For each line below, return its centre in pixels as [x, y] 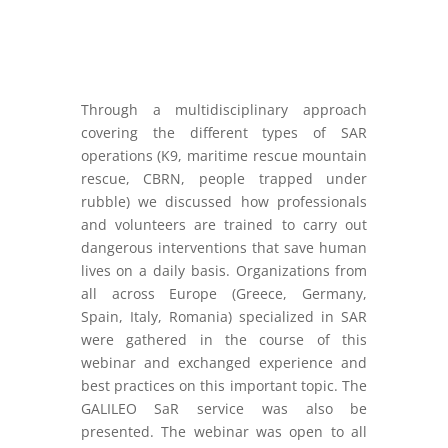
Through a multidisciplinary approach [224, 110]
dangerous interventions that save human [224, 248]
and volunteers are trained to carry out [224, 225]
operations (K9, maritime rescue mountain [224, 156]
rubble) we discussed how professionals [224, 202]
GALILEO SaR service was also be [224, 409]
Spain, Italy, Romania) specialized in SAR [224, 317]
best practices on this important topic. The [224, 386]
